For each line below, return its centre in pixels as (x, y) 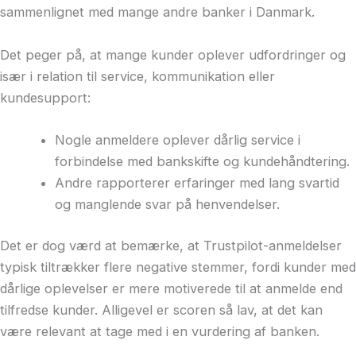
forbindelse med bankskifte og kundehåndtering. (203, 161)
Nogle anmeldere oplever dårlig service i (178, 139)
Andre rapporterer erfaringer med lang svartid (197, 182)
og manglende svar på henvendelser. (168, 204)
